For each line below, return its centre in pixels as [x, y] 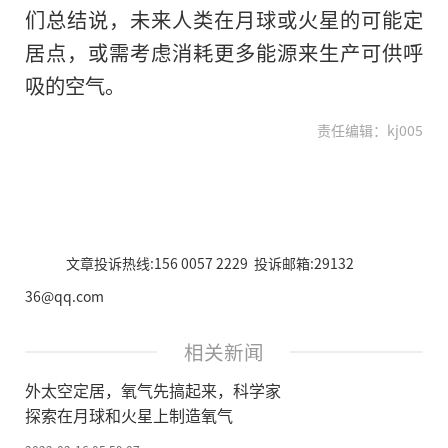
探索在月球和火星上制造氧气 [129, 414]
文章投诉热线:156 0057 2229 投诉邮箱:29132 [209, 262]
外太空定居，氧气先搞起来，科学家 [153, 389]
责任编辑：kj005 [370, 129]
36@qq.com [64, 295]
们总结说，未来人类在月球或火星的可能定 [224, 18]
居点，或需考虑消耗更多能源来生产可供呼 [224, 51]
